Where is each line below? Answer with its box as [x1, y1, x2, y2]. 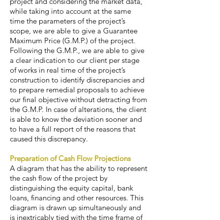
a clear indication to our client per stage [10, 55, 139, 65]
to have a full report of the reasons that [10, 124, 136, 134]
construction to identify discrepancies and [10, 75, 144, 84]
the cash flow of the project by [10, 173, 108, 183]
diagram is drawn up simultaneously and [10, 203, 141, 212]
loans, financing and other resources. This [10, 193, 143, 202]
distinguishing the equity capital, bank [10, 183, 133, 192]
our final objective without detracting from [10, 95, 147, 104]
